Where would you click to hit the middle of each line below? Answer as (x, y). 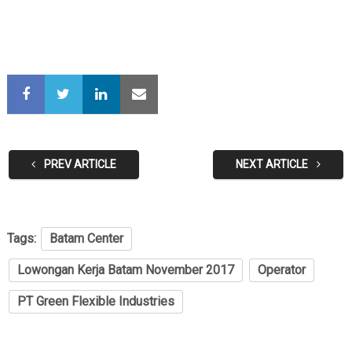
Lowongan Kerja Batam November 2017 (125, 270)
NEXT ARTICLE (273, 165)
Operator (281, 270)
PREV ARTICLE (79, 165)
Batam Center (86, 239)
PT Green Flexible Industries (95, 302)
